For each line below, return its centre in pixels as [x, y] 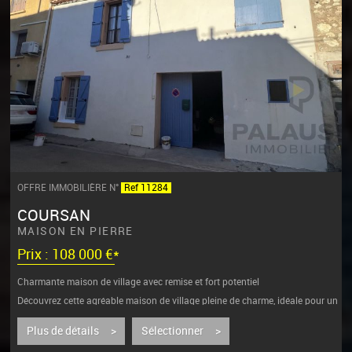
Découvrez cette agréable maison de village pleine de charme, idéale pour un [177, 301]
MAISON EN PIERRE [75, 231]
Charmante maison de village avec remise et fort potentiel [138, 282]
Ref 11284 [146, 188]
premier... [36, 310]
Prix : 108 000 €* [68, 255]
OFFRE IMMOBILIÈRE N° [69, 188]
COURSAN [53, 215]
